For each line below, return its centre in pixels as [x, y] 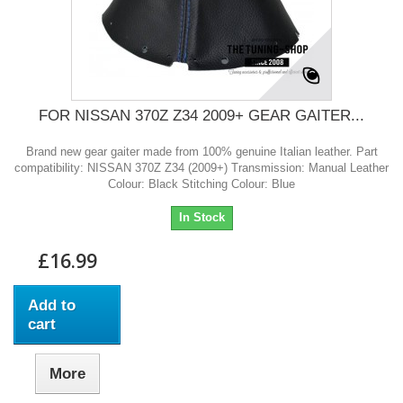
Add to [52, 306]
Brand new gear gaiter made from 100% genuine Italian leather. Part [201, 152]
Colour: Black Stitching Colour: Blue [201, 184]
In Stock [201, 218]
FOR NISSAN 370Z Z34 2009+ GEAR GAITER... [201, 116]
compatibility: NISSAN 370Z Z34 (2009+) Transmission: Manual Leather [201, 168]
